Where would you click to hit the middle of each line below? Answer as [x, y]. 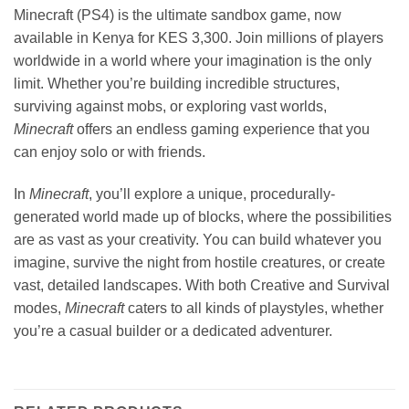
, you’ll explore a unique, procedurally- [212, 194]
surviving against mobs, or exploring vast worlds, [170, 107]
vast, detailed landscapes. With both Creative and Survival [202, 285]
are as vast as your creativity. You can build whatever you [198, 239]
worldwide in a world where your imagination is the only [193, 61]
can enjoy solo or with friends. [110, 152]
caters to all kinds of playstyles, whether [254, 308]
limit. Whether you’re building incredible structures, [177, 84]
